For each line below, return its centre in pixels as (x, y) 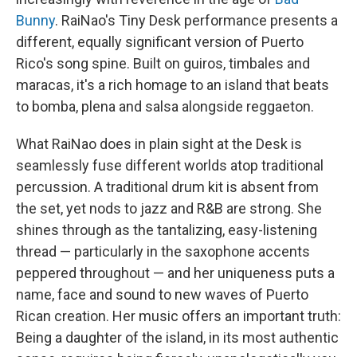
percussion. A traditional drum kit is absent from (167, 186)
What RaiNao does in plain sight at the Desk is (159, 143)
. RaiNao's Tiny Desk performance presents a (196, 20)
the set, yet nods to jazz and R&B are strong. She (169, 208)
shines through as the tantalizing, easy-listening (167, 229)
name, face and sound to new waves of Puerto (162, 294)
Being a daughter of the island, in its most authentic (177, 337)
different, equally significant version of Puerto (160, 41)
